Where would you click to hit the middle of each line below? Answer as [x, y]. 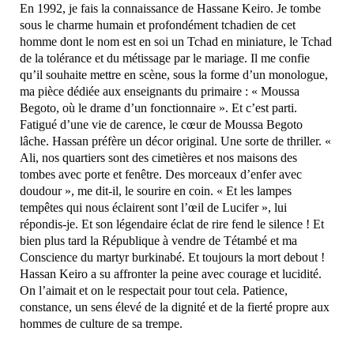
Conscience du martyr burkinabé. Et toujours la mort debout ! [172, 257]
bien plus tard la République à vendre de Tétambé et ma [158, 240]
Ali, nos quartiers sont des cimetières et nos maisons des [158, 157]
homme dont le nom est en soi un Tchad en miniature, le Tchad [176, 41]
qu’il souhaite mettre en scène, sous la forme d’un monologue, [174, 74]
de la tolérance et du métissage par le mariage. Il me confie [165, 58]
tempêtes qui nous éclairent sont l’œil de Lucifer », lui [153, 207]
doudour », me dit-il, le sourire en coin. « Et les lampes [156, 190]
